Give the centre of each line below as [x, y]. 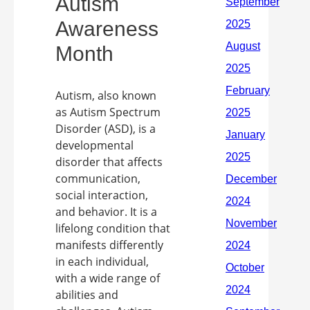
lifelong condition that [113, 228]
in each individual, [102, 262]
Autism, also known [106, 95]
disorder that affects [109, 162]
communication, [98, 179]
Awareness [107, 29]
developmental [94, 145]
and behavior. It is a [106, 212]
